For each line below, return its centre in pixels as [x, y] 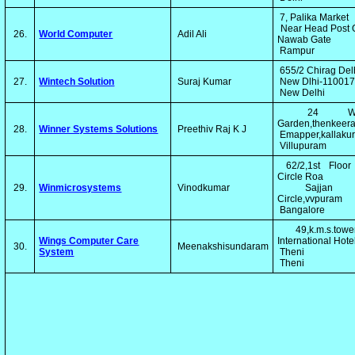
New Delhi [302, 93]
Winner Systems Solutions [99, 129]
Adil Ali [191, 34]
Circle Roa [302, 177]
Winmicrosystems [80, 188]
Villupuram [302, 146]
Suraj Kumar [204, 82]
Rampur [296, 51]
